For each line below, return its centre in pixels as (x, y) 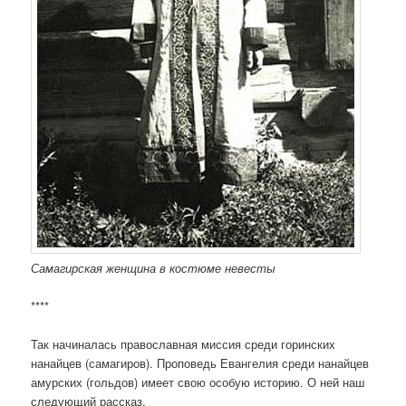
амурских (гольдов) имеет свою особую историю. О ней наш (198, 382)
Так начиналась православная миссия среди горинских (184, 344)
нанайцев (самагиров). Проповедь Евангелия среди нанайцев (200, 363)
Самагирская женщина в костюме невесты (154, 268)
